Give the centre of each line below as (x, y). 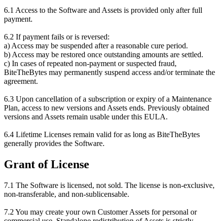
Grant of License (47, 164)
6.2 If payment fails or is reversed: (57, 37)
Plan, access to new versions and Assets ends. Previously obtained (107, 108)
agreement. (21, 81)
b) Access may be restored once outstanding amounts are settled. (104, 54)
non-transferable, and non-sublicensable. (67, 194)
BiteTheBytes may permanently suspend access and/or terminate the (110, 72)
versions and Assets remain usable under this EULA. (86, 116)
